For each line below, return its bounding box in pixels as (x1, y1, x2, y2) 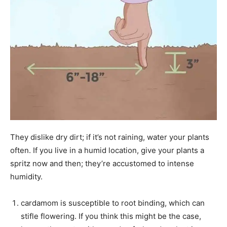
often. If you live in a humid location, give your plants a (10, 145, 204, 155)
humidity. (10, 171, 43, 181)
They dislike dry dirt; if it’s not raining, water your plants (10, 132, 209, 142)
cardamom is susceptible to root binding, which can (21, 198, 205, 208)
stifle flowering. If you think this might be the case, (21, 211, 201, 221)
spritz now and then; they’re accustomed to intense (10, 158, 194, 168)
